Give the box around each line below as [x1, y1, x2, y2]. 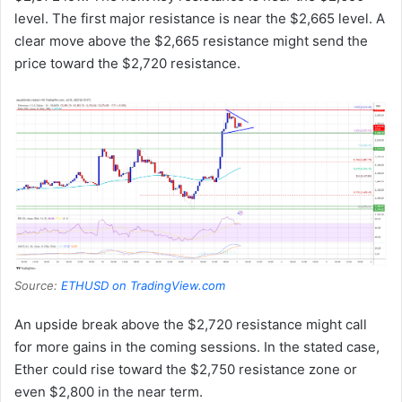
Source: [14, 277, 61, 293]
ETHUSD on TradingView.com [61, 277, 225, 293]
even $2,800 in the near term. [14, 382, 203, 400]
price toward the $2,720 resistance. [14, 55, 240, 73]
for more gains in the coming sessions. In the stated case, [14, 337, 380, 355]
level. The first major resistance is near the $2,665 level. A [14, 10, 385, 28]
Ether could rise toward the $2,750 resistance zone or [14, 360, 357, 378]
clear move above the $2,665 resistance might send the [14, 32, 368, 50]
